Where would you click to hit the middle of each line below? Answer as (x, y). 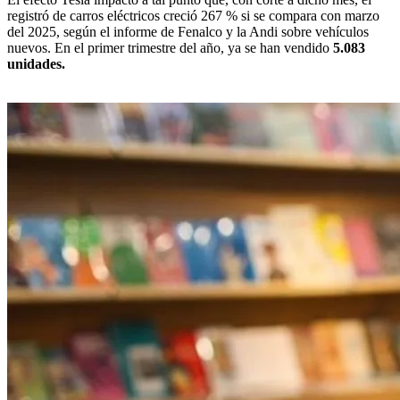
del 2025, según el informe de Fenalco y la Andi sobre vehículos (188, 31)
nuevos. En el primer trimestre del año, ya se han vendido (170, 47)
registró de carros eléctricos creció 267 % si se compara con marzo (193, 15)
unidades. (36, 63)
